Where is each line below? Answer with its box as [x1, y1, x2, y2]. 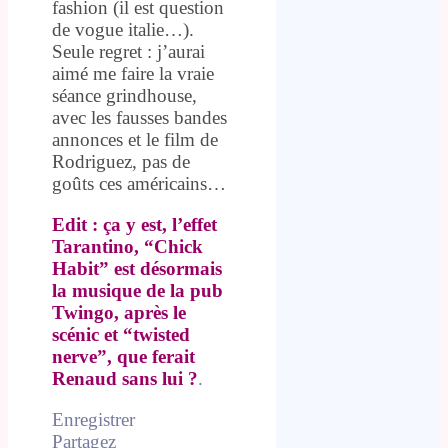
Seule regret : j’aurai [52, 40, 205, 62]
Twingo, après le [52, 301, 186, 323]
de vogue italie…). [52, 18, 194, 40]
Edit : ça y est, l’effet [52, 213, 217, 235]
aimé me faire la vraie [52, 62, 214, 84]
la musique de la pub [52, 279, 223, 301]
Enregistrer [52, 408, 135, 430]
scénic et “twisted [52, 323, 190, 345]
